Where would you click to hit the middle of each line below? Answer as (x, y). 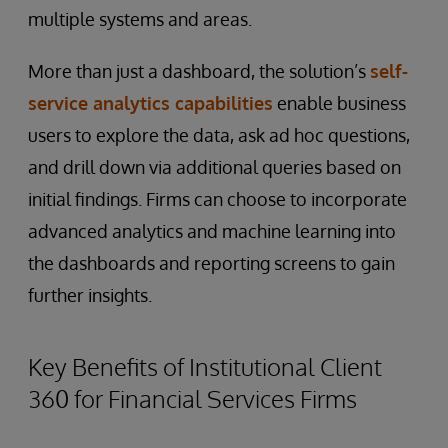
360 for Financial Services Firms (192, 399)
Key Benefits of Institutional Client (205, 367)
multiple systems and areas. (140, 19)
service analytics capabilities (150, 103)
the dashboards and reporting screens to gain (211, 263)
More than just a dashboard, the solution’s (199, 71)
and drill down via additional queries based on (214, 167)
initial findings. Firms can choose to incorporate (217, 199)
